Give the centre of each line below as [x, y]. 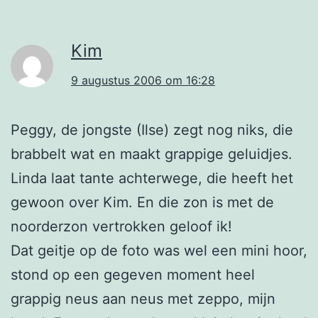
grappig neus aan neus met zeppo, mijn [143, 299]
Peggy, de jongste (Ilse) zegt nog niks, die [152, 130]
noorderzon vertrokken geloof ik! [121, 227]
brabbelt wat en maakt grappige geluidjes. [152, 154]
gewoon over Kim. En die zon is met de [142, 203]
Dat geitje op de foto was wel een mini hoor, [159, 251]
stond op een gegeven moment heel [133, 275]
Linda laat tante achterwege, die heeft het [152, 179]
